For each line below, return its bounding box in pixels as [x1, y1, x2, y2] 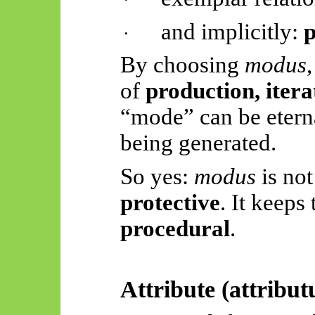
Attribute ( [120, 275, 229, 302]
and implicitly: [161, 18, 304, 44]
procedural [120, 216, 230, 241]
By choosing [120, 52, 245, 78]
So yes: [120, 164, 194, 189]
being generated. [120, 130, 276, 156]
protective [120, 190, 220, 215]
